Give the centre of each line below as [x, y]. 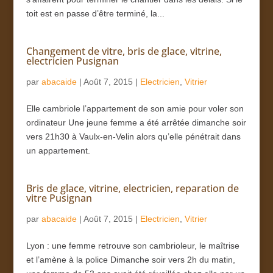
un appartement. [58, 150]
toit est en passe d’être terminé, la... [95, 13]
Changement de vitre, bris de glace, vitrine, [124, 51]
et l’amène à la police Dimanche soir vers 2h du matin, [130, 259]
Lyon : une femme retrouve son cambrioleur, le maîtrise [133, 245]
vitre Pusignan [59, 198]
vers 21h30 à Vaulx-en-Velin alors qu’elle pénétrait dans [133, 136]
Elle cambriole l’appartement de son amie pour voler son [135, 108]
